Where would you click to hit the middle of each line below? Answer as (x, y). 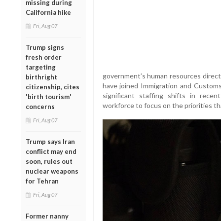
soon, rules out (49, 161)
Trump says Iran (50, 141)
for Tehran (42, 181)
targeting (41, 67)
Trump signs (45, 47)
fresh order (44, 57)
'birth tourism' (49, 96)
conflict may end (51, 151)
